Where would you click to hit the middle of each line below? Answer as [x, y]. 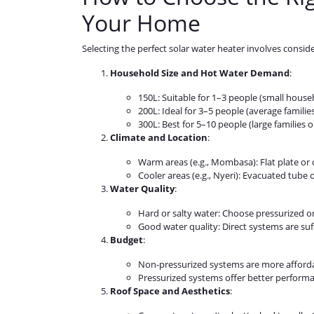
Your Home [141, 23]
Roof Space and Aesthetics [170, 291]
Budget [127, 240]
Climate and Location [159, 138]
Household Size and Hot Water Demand [200, 73]
